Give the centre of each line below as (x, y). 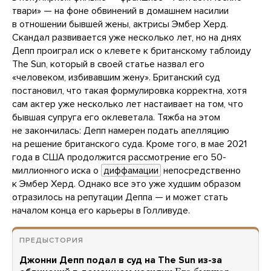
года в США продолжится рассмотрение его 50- (119, 157)
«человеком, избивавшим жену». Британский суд (116, 77)
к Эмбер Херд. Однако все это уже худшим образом (126, 184)
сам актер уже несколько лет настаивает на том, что (128, 104)
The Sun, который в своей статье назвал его (108, 64)
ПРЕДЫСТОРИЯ (51, 240)
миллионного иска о (57, 170)
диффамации (131, 170)
